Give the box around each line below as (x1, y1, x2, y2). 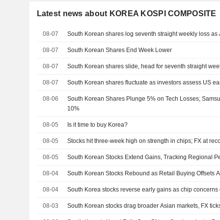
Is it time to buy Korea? (67, 121, 128, 128)
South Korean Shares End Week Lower (67, 46, 172, 54)
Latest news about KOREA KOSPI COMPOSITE (36, 9, 217, 18)
